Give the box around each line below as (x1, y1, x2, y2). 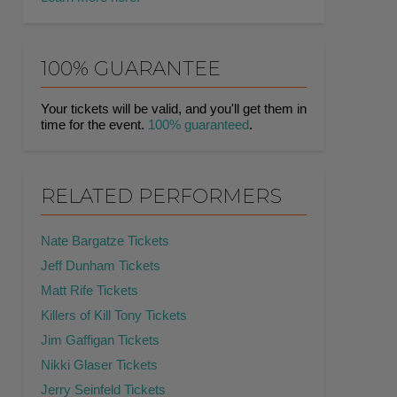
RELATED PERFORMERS (41, 184, 282, 209)
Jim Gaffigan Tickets (41, 332, 160, 348)
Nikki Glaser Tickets (41, 357, 158, 373)
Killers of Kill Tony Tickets (41, 307, 187, 323)
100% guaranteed (148, 117, 249, 133)
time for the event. (41, 117, 148, 133)
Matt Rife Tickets (41, 283, 138, 299)
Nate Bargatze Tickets (41, 233, 169, 249)
